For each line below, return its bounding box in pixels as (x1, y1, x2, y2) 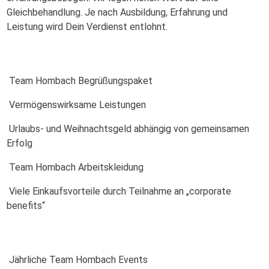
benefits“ (7, 200, 45, 211)
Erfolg (7, 138, 32, 149)
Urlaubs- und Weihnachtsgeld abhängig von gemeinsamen (7, 123, 249, 134)
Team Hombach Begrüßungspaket (7, 75, 153, 86)
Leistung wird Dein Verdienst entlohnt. (7, 21, 168, 32)
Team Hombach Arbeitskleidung (7, 162, 144, 173)
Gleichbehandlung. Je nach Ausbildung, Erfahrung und (7, 7, 228, 18)
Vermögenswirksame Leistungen (7, 99, 146, 110)
